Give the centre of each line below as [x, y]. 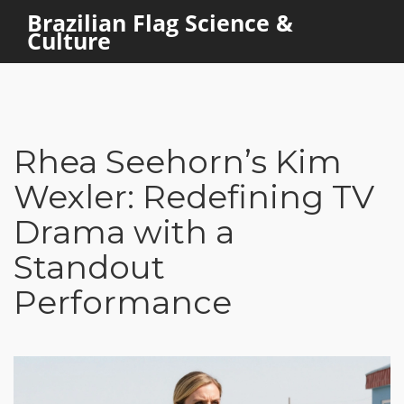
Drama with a [124, 232]
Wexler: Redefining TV [194, 197]
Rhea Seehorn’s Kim [178, 161]
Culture [69, 41]
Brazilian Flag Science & [160, 23]
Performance [123, 302]
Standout [89, 267]
